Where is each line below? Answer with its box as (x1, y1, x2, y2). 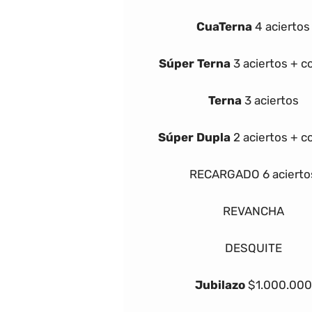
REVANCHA (222, 203, 284, 218)
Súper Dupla (158, 130, 231, 144)
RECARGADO (189, 166, 260, 181)
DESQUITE (224, 240, 282, 255)
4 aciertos (255, 19, 310, 33)
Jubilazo (194, 277, 245, 292)
